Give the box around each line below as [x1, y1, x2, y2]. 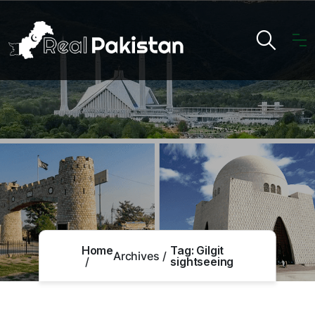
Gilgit [196, 243, 224, 257]
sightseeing [170, 255, 234, 269]
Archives [113, 249, 160, 263]
